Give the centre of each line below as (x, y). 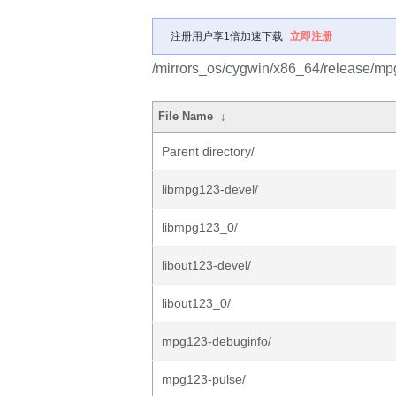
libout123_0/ (196, 303)
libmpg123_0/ (200, 227)
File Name (186, 116)
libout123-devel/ (206, 265)
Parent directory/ (208, 151)
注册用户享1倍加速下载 (227, 36)
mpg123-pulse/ (204, 379)
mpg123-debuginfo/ (217, 341)
